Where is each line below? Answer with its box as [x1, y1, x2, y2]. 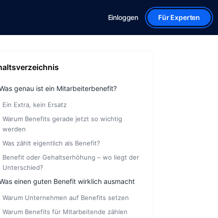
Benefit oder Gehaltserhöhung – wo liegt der [2, 153, 139, 162]
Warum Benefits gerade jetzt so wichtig [2, 115, 122, 123]
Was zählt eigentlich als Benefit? [2, 139, 100, 147]
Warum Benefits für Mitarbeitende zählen [2, 208, 127, 216]
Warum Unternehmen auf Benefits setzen [2, 194, 129, 202]
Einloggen [108, 13, 139, 22]
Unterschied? [2, 163, 43, 172]
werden [2, 125, 26, 133]
